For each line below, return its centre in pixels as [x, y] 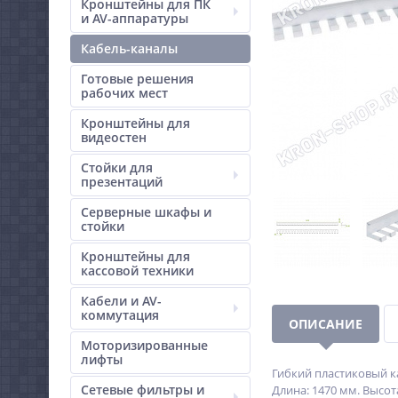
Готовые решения [137, 79]
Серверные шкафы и [146, 212]
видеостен [114, 137]
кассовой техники [137, 271]
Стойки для [117, 167]
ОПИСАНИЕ [326, 324]
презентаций [122, 182]
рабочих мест [124, 93]
